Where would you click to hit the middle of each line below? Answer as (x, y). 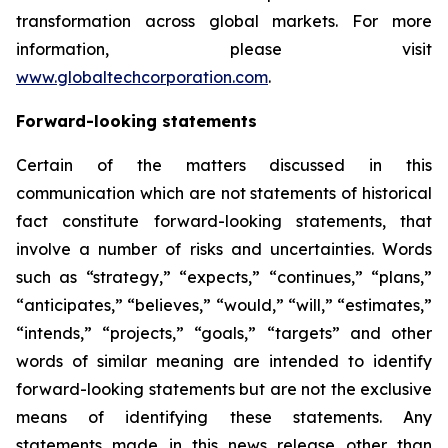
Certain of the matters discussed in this (224, 164)
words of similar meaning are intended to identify (224, 360)
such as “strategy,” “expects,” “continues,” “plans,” (224, 276)
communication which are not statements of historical (224, 192)
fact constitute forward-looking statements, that (224, 220)
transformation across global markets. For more (224, 20)
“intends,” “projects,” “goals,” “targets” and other (224, 332)
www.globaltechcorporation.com (142, 76)
